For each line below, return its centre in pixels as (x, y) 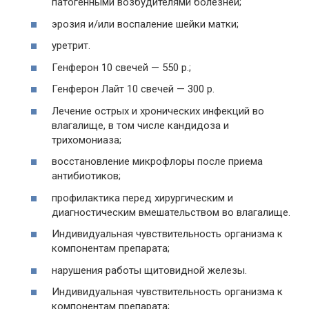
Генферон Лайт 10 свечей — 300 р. (133, 89)
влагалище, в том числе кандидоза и (140, 125)
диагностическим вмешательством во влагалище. (171, 212)
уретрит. (71, 46)
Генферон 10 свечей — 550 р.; (121, 67)
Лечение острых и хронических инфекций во (158, 111)
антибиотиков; (86, 176)
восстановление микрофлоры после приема (157, 161)
